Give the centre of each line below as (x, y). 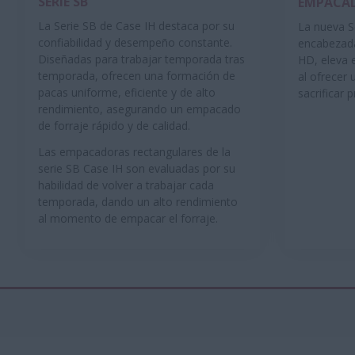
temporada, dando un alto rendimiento (138, 202)
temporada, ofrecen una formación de (137, 76)
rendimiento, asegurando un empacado (139, 109)
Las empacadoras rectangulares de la (134, 152)
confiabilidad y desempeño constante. (135, 43)
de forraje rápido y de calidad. (114, 126)
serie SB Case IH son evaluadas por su (137, 169)
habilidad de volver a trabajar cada (126, 185)
